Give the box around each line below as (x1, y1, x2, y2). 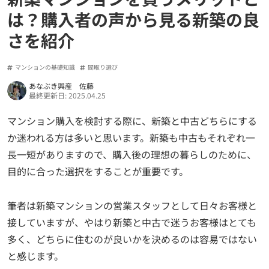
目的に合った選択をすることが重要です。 (7, 163, 189, 178)
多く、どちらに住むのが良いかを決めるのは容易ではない (7, 231, 257, 246)
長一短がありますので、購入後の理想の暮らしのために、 (7, 147, 256, 162)
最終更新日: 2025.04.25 (29, 89, 106, 100)
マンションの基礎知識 (15, 62, 75, 71)
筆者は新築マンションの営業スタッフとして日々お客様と (7, 198, 257, 213)
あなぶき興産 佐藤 (29, 80, 94, 91)
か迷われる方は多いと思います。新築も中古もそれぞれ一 (7, 130, 255, 145)
